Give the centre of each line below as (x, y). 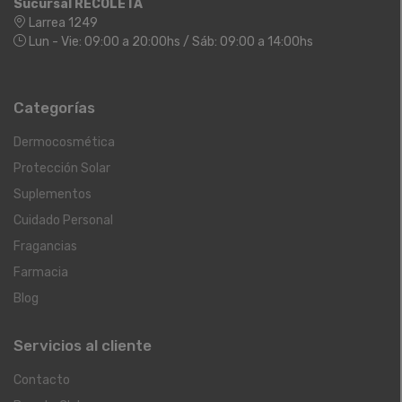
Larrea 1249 (62, 23)
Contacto (42, 380)
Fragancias (45, 247)
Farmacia (41, 273)
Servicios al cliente (83, 346)
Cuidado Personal (63, 221)
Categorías (54, 108)
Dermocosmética (64, 143)
